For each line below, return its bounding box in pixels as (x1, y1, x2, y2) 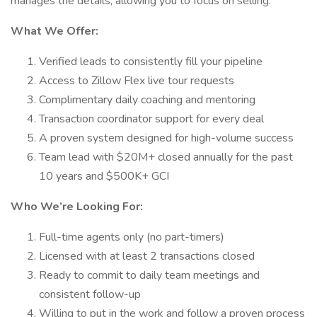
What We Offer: (11, 23, 98, 39)
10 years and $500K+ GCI (39, 168, 169, 184)
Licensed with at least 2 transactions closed (39, 248, 255, 264)
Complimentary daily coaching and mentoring (39, 92, 255, 108)
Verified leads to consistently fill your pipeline (39, 54, 263, 69)
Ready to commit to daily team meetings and (39, 267, 260, 283)
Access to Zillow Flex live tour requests (39, 73, 234, 88)
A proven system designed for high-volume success (39, 130, 294, 146)
